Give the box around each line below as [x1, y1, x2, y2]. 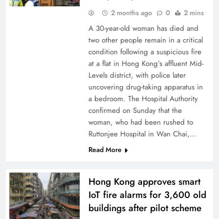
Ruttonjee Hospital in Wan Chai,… [88, 129, 197, 139]
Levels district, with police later [88, 70, 186, 81]
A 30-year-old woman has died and [88, 23, 198, 34]
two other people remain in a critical [88, 35, 203, 45]
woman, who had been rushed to [88, 117, 193, 128]
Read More [88, 145, 122, 154]
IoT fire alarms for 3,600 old [88, 188, 206, 201]
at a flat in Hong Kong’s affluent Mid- [88, 58, 203, 69]
